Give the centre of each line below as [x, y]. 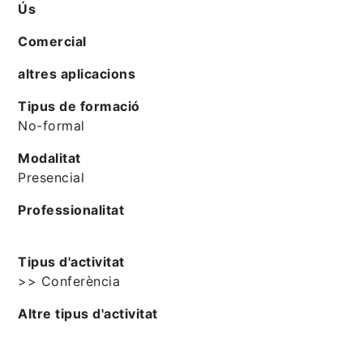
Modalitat [49, 158]
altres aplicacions [77, 73]
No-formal [51, 125]
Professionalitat [71, 209]
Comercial [52, 41]
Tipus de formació [79, 106]
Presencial [51, 177]
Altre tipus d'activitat [88, 313]
